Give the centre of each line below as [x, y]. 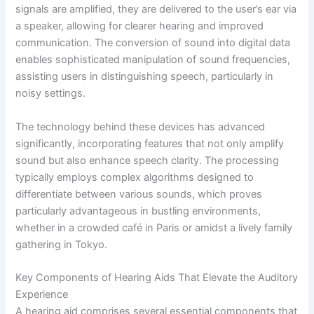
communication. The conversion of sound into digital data [153, 43]
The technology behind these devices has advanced [141, 127]
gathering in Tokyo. [62, 244]
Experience [42, 295]
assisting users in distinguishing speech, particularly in [145, 77]
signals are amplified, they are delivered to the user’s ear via [156, 9]
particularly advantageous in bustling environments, [138, 211]
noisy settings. [51, 94]
